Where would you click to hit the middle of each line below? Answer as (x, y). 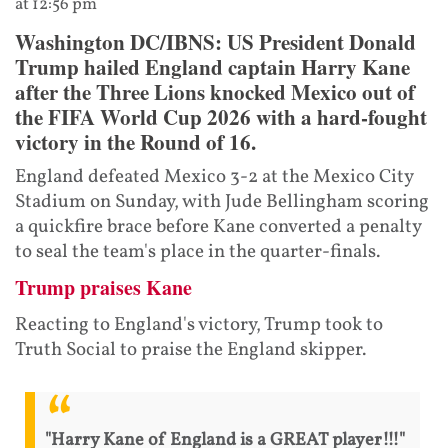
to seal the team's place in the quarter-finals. (197, 252)
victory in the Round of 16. (135, 142)
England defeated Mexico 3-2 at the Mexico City (214, 177)
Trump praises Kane (103, 288)
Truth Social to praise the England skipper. (190, 350)
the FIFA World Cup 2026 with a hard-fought (221, 117)
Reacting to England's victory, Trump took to (199, 325)
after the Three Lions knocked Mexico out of (215, 92)
